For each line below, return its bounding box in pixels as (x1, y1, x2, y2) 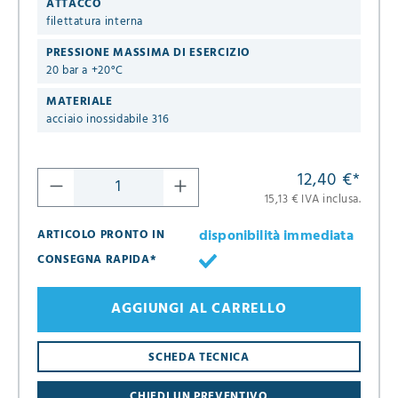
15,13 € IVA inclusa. (264, 189, 361, 209)
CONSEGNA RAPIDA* (37, 250, 157, 269)
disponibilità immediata (199, 224, 354, 248)
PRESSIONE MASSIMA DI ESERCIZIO (46, 43, 251, 62)
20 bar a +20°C (46, 60, 123, 80)
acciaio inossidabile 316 (46, 109, 170, 129)
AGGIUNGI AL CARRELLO (111, 298, 287, 322)
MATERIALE (46, 92, 113, 111)
